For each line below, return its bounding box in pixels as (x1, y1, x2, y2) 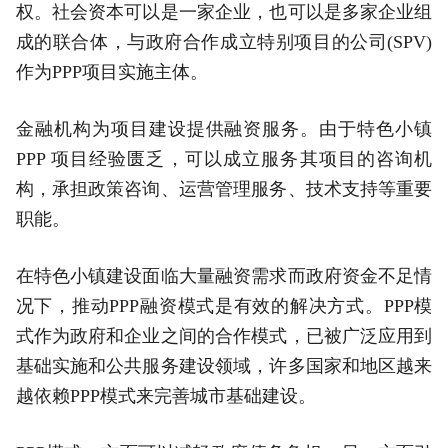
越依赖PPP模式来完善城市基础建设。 (15, 386, 316, 407)
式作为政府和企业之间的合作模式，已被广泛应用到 (15, 326, 433, 347)
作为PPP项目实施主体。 (15, 62, 208, 83)
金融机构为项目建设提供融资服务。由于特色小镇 (15, 119, 433, 140)
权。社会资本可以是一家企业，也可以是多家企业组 (15, 2, 433, 23)
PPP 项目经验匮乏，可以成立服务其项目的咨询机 (15, 149, 433, 170)
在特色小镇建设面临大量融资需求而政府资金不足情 (15, 266, 433, 287)
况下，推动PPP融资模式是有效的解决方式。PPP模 (15, 296, 433, 317)
